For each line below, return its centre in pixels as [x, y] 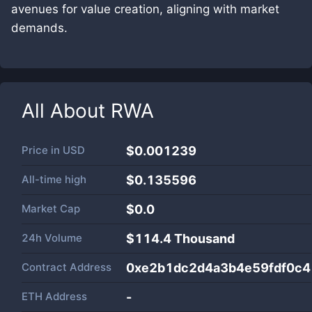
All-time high [54, 179]
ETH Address [54, 296]
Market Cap [51, 209]
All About [66, 111]
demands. [39, 28]
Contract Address [67, 267]
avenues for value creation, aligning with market [145, 9]
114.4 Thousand [185, 239]
